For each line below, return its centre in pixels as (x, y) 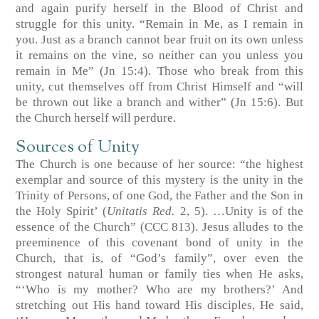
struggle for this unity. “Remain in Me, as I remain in (159, 24)
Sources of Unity (78, 148)
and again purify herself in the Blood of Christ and (159, 9)
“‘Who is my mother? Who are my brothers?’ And (159, 290)
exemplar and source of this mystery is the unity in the (159, 180)
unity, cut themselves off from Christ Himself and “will (159, 87)
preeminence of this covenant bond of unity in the (159, 243)
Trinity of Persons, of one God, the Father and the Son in (159, 196)
